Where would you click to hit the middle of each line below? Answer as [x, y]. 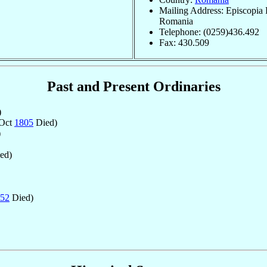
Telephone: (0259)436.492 [209, 32]
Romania [176, 21]
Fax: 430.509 [184, 42]
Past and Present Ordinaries [133, 87]
